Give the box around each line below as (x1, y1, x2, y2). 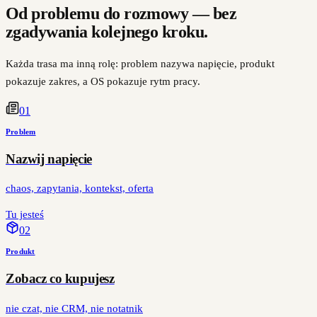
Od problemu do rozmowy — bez (6, 4, 237, 23)
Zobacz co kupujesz (6, 271, 115, 287)
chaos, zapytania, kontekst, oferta (6, 183, 154, 195)
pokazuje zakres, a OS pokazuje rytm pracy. (6, 76, 200, 87)
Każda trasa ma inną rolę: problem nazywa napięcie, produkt (6, 58, 275, 69)
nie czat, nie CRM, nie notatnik (6, 302, 143, 314)
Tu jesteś (6, 209, 44, 221)
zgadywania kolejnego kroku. (6, 23, 208, 42)
